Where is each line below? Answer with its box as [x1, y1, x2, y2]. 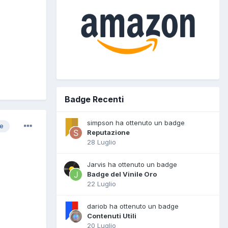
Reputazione [87, 128, 130, 136]
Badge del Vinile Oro [87, 169, 157, 178]
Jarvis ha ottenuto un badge [87, 160, 177, 168]
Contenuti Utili [87, 211, 136, 220]
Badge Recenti [65, 94, 124, 104]
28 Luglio [87, 137, 116, 146]
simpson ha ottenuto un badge [87, 118, 185, 127]
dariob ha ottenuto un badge [87, 202, 179, 210]
